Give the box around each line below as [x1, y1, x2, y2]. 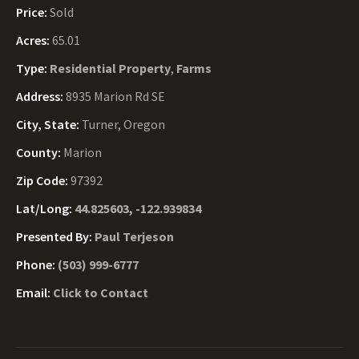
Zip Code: [16, 172, 71, 188]
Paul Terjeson [95, 228, 174, 244]
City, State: [16, 116, 82, 132]
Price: [16, 4, 50, 20]
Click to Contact [53, 284, 148, 301]
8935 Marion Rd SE [66, 88, 165, 104]
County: [16, 144, 63, 160]
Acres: [16, 32, 52, 48]
